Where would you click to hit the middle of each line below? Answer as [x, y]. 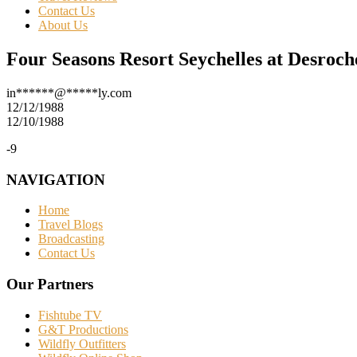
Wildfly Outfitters [82, 343]
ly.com [115, 92]
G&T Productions [83, 329]
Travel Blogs [71, 225]
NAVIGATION [56, 179]
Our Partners [50, 284]
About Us [63, 25]
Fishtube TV [70, 315]
